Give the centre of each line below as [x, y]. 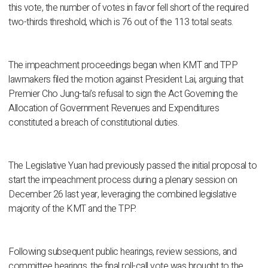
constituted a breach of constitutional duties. [94, 123]
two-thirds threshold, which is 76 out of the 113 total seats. [121, 22]
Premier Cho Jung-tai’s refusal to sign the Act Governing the [123, 94]
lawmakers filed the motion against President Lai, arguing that [126, 80]
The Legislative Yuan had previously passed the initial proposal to [133, 166]
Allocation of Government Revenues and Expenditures [114, 108]
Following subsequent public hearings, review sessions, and [122, 252]
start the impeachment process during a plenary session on [123, 180]
